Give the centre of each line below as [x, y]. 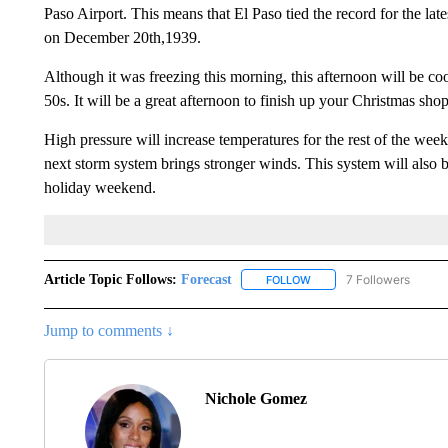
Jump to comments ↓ [108, 330]
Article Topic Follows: [110, 279]
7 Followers [377, 279]
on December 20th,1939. [122, 37]
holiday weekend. [99, 187]
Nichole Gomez [255, 398]
